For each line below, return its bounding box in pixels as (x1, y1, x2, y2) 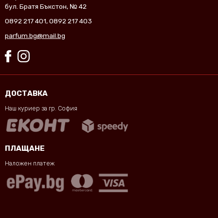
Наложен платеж (5, 160, 54, 167)
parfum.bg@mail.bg (5, 32, 65, 40)
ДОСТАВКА (5, 89, 48, 98)
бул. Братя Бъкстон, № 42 (5, 2, 87, 11)
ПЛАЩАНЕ (5, 144, 45, 153)
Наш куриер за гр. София (5, 105, 77, 112)
